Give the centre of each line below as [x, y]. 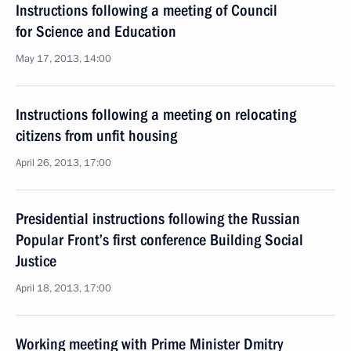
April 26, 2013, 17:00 [63, 163]
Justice [36, 261]
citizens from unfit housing [96, 136]
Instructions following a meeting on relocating [156, 114]
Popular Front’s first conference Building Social [159, 240]
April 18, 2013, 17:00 [63, 288]
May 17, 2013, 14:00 [63, 59]
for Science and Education [96, 31]
